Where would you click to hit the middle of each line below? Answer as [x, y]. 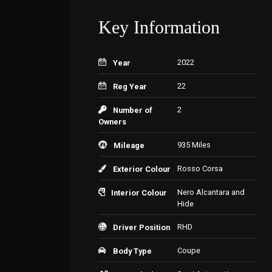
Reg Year [130, 87]
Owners [112, 122]
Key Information [159, 27]
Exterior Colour [142, 169]
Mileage [129, 145]
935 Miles [194, 145]
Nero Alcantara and [211, 192]
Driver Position [141, 227]
